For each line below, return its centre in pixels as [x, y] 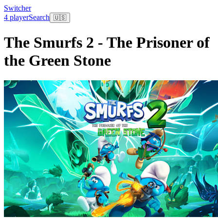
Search [39, 17]
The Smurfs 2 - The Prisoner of [107, 43]
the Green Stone [57, 61]
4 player [16, 17]
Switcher [18, 8]
